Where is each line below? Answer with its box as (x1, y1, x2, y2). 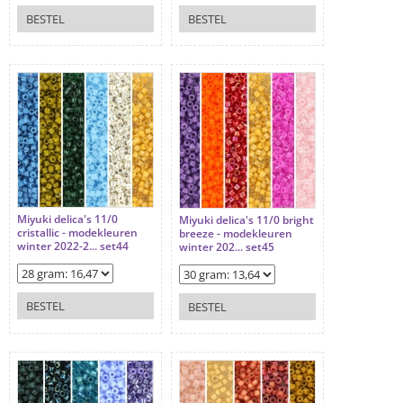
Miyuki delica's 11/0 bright (179, 212, 314, 228)
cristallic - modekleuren (17, 225, 138, 241)
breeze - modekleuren (179, 226, 292, 242)
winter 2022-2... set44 (17, 238, 129, 255)
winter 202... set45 (179, 239, 274, 255)
